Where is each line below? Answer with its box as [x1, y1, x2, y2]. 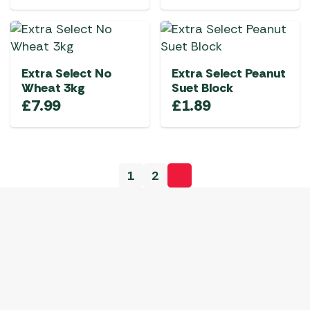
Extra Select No [21, 65, 111, 82]
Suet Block [172, 80, 233, 96]
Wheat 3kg [21, 80, 85, 96]
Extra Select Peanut [172, 65, 286, 82]
